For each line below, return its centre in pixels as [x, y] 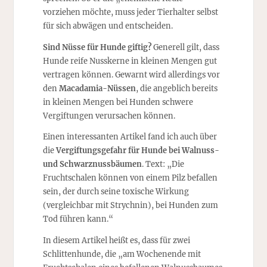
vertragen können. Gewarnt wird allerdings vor [131, 74]
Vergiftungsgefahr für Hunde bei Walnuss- [137, 150]
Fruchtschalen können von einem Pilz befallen [130, 178]
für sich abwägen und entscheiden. [108, 25]
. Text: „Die [163, 164]
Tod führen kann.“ [78, 219]
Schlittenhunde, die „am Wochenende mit [122, 254]
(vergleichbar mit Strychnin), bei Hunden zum [130, 205]
